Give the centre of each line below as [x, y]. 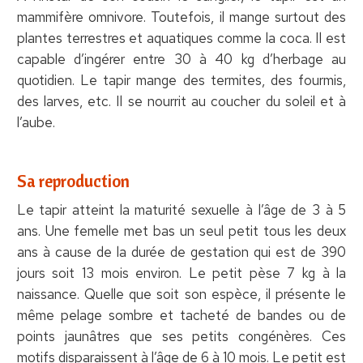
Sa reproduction [73, 180]
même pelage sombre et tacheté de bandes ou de [181, 315]
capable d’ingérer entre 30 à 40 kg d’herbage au [181, 59]
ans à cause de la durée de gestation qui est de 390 [181, 252]
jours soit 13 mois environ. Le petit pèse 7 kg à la [181, 273]
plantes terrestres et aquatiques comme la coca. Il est [181, 38]
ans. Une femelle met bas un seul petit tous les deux [181, 231]
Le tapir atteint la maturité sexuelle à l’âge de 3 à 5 [181, 209]
